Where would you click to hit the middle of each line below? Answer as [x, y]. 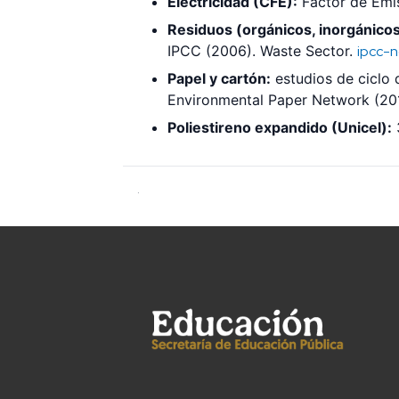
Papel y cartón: [219, 78]
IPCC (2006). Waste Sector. [262, 50]
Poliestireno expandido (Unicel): [280, 127]
